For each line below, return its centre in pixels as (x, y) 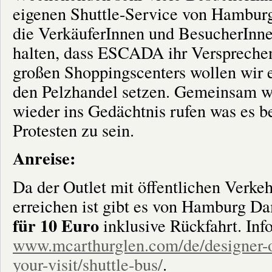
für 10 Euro (56, 225)
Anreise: (44, 158)
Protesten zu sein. (73, 130)
